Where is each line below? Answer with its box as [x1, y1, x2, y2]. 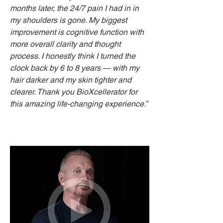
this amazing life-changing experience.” [10, 99, 147, 109]
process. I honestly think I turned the [10, 51, 135, 61]
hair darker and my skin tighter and [10, 75, 131, 85]
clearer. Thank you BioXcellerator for [10, 87, 137, 97]
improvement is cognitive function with [10, 27, 144, 37]
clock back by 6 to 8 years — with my [10, 63, 139, 73]
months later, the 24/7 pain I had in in [10, 3, 139, 13]
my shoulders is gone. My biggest [10, 15, 127, 25]
